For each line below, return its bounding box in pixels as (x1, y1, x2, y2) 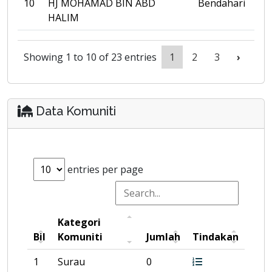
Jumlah (146, 230, 180, 243)
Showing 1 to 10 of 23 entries (24, 50, 157, 64)
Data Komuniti (33, 104, 116, 118)
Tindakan (192, 230, 239, 243)
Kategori (58, 216, 101, 229)
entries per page (65, 163, 143, 176)
